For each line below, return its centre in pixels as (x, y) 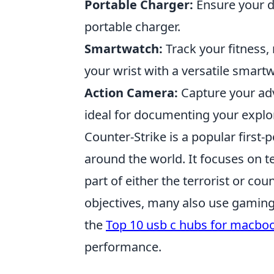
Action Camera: (131, 93)
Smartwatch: (124, 49)
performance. (123, 247)
